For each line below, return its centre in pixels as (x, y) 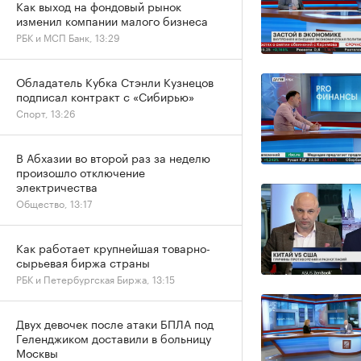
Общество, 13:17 (54, 203)
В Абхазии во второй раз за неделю (113, 157)
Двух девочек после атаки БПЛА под (115, 323)
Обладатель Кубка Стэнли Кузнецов (115, 81)
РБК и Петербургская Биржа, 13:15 (95, 278)
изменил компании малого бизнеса (112, 20)
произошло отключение (81, 172)
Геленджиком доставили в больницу (114, 338)
